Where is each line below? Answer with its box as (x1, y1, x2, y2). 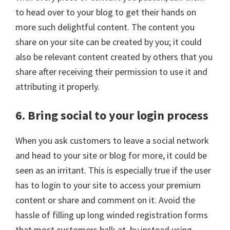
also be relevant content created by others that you (15, 51, 213, 63)
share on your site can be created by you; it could (15, 36, 202, 48)
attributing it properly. (15, 81, 100, 93)
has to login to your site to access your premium (15, 179, 201, 191)
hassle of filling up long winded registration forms (15, 209, 208, 221)
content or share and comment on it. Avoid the (15, 194, 195, 206)
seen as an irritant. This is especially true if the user (15, 164, 211, 177)
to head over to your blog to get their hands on (15, 6, 196, 18)
